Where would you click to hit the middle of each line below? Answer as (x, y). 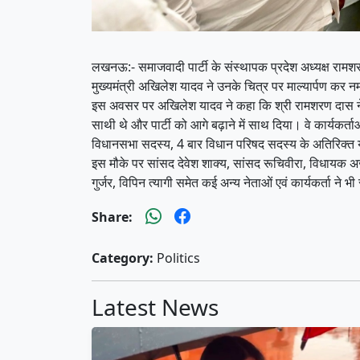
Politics (177, 258)
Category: (123, 258)
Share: (112, 217)
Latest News (155, 307)
